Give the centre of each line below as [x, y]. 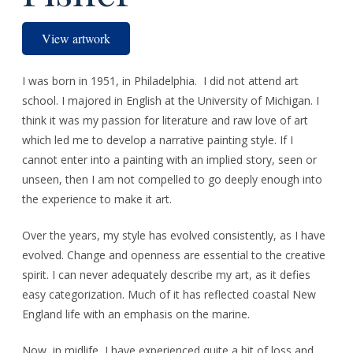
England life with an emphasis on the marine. [136, 314]
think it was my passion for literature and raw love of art [165, 120]
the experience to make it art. [97, 199]
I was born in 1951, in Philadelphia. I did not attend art [160, 81]
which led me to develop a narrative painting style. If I [158, 140]
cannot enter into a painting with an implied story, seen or [169, 160]
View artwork [76, 38]
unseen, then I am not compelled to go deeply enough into [172, 179]
